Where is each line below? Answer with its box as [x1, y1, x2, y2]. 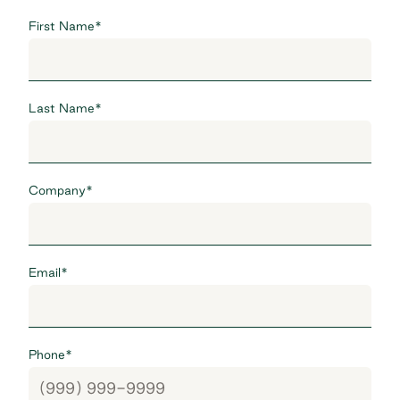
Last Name [29, 101, 95, 116]
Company [29, 183, 86, 198]
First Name [29, 19, 95, 34]
